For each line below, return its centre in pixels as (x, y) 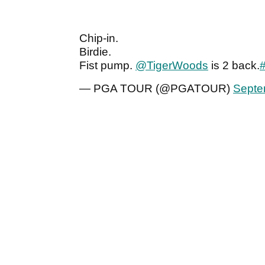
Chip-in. (99, 38)
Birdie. (95, 52)
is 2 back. (234, 66)
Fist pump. (107, 66)
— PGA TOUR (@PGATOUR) (156, 89)
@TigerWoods (172, 66)
